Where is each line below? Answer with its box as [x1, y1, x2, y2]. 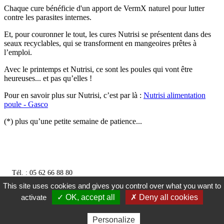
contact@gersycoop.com [4, 177, 83, 185]
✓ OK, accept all [57, 193, 115, 201]
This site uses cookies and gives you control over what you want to [3, 181, 221, 190]
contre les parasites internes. [4, 12, 91, 21]
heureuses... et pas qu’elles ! [4, 73, 92, 82]
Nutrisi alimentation [143, 90, 205, 99]
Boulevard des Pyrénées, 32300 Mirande [4, 186, 126, 194]
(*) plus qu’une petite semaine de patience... [4, 116, 142, 125]
